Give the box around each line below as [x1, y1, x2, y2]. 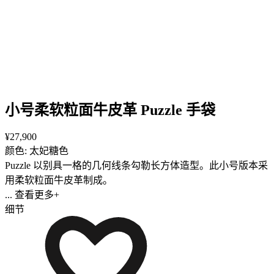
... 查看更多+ [5, 189, 59, 200]
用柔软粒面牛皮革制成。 [5, 174, 113, 185]
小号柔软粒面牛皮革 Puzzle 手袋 [5, 102, 215, 118]
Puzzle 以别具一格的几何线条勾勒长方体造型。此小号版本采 [5, 160, 268, 171]
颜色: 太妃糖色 [5, 145, 68, 156]
